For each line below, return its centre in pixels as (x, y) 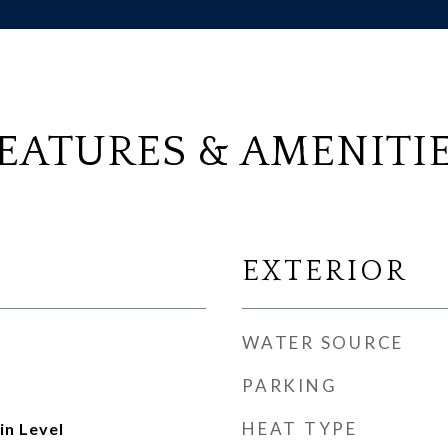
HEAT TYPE (300, 428)
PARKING (290, 385)
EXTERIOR (325, 271)
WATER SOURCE (323, 342)
